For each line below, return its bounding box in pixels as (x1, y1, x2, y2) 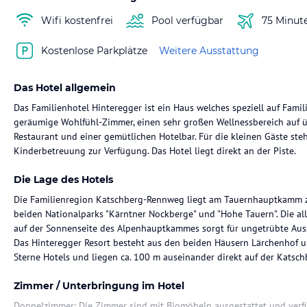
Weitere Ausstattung (159, 44, 259, 57)
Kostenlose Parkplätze (41, 44, 147, 57)
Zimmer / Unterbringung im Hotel (14, 280, 184, 292)
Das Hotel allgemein (14, 82, 116, 94)
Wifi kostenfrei (41, 14, 113, 27)
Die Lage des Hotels (14, 173, 113, 186)
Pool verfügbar (151, 14, 223, 27)
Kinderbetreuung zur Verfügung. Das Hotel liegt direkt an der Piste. (14, 145, 296, 157)
